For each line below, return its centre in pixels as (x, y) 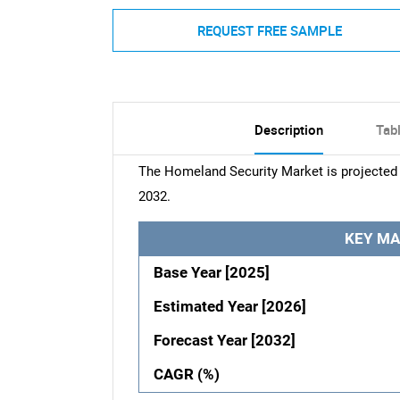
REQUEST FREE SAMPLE (269, 30)
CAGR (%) (187, 375)
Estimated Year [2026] (230, 307)
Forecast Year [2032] (225, 341)
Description (288, 130)
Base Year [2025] (212, 273)
